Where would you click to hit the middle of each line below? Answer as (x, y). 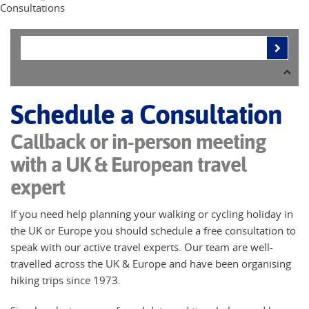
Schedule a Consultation (146, 115)
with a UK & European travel (128, 165)
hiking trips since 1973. (67, 280)
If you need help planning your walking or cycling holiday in (152, 214)
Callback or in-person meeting (138, 142)
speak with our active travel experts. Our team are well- (142, 247)
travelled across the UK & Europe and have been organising (151, 263)
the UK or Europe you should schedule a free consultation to (153, 230)
